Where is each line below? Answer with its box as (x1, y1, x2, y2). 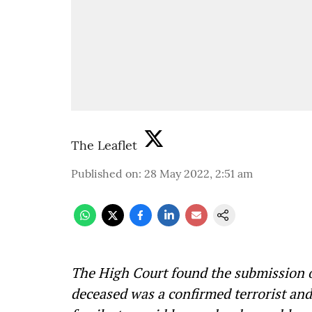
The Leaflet (71, 137, 137, 153)
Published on (71, 166, 139, 180)
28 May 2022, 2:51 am (144, 166, 253, 180)
